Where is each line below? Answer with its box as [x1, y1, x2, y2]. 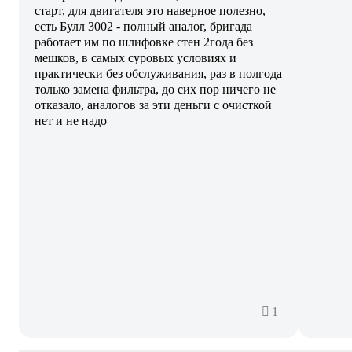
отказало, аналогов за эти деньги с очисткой [35, 97, 272, 112]
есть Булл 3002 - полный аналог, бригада [35, 19, 252, 33]
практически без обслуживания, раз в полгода [35, 66, 282, 80]
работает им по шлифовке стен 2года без [35, 35, 253, 49]
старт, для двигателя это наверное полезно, [35, 3, 266, 17]
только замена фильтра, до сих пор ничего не [35, 82, 276, 96]
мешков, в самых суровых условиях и [35, 50, 236, 64]
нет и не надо [35, 113, 107, 127]
